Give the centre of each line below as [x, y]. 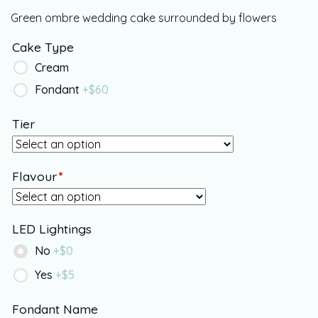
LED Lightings [52, 229]
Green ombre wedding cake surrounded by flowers [144, 18]
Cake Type [43, 47]
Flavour [34, 176]
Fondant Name [55, 309]
